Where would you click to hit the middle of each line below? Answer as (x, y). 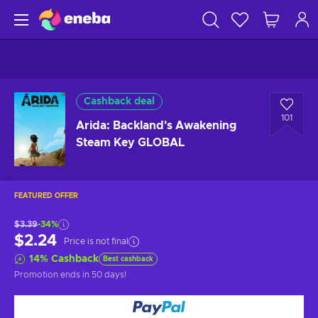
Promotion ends (48, 275)
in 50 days (103, 275)
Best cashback (128, 259)
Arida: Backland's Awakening (156, 126)
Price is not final (96, 241)
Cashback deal (119, 102)
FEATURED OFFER (46, 196)
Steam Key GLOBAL (130, 143)
